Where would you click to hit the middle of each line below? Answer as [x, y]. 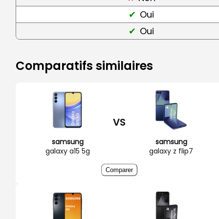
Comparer [119, 170]
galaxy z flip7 [171, 151]
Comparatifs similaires [84, 66]
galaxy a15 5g [67, 151]
